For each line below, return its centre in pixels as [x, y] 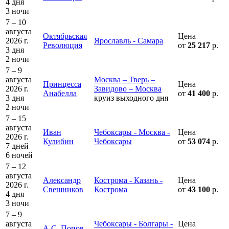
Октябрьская [65, 36]
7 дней [17, 146]
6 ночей [19, 155]
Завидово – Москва [128, 89]
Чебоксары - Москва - [132, 132]
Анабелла [60, 94]
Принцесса [62, 84]
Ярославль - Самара [129, 41]
